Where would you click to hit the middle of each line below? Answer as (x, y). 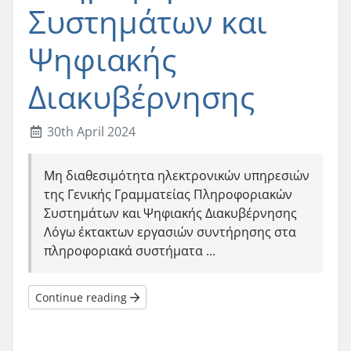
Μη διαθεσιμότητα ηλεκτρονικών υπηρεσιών (177, 175)
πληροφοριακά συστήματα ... (130, 251)
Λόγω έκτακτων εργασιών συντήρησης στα (170, 232)
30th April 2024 (90, 132)
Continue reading (83, 297)
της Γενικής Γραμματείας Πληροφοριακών (168, 194)
